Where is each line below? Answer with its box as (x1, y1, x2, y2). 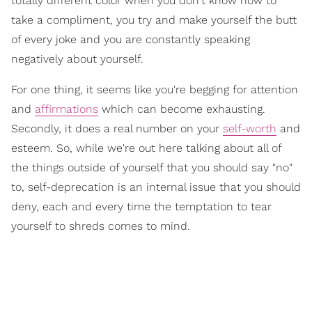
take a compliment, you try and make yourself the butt (11, 13, 297, 26)
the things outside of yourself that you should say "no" (11, 160, 292, 174)
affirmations (35, 102, 98, 116)
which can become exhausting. (98, 102, 265, 116)
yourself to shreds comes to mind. (11, 219, 190, 233)
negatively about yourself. (11, 52, 143, 65)
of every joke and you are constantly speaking (11, 32, 250, 46)
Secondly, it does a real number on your (11, 121, 223, 135)
